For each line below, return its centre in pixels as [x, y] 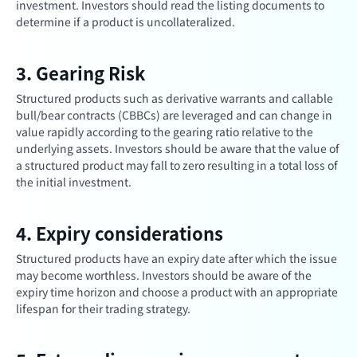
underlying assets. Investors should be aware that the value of [178, 148]
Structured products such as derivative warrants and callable [175, 98]
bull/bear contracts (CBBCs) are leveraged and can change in [174, 115]
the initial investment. [74, 182]
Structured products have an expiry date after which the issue [177, 258]
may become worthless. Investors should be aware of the [164, 275]
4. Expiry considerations [120, 233]
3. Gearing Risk [80, 73]
